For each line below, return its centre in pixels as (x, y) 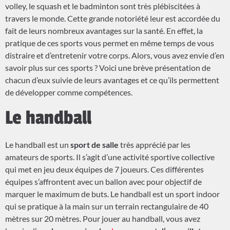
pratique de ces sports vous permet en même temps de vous (110, 43)
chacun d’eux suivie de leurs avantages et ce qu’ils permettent (112, 80)
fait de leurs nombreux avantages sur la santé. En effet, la (104, 31)
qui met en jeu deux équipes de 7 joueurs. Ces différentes (104, 169)
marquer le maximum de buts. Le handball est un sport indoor (112, 194)
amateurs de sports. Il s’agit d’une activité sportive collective (110, 157)
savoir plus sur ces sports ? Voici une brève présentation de (108, 68)
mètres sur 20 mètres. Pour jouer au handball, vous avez (103, 219)
